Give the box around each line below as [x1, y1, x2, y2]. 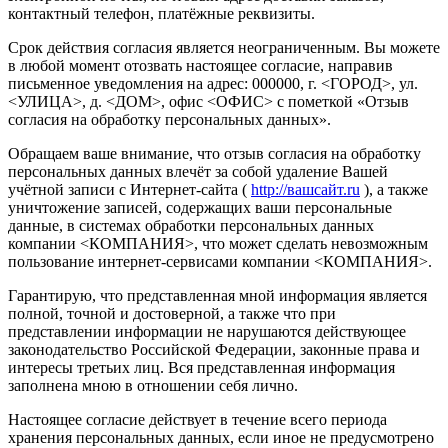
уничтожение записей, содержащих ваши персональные [8, 198, 392, 216]
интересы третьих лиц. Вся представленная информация [8, 358, 395, 376]
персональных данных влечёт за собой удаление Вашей [8, 162, 388, 180]
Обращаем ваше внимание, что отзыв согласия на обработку [8, 144, 421, 162]
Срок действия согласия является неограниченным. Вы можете [8, 38, 440, 56]
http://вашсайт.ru [251, 180, 360, 198]
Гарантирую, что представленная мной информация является [8, 286, 427, 304]
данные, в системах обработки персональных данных [8, 216, 374, 234]
